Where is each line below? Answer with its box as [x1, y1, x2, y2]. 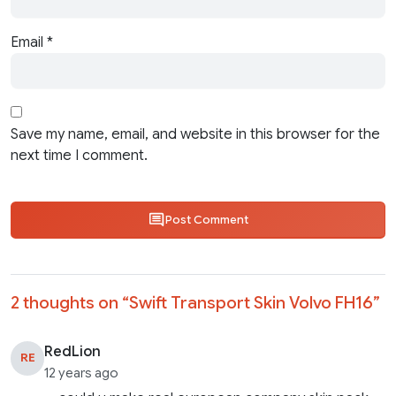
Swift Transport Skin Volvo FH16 [129, 292, 373, 314]
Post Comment [165, 212, 248, 227]
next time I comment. [11, 147, 148, 164]
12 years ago [44, 365, 119, 382]
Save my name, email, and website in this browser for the [11, 126, 380, 143]
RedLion [44, 343, 102, 362]
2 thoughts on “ [11, 292, 129, 314]
